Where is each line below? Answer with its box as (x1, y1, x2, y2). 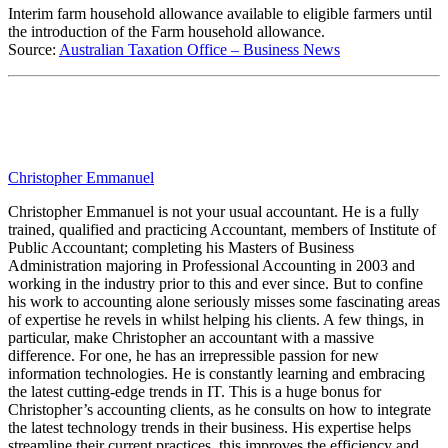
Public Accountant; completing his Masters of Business (8, 238, 354, 256)
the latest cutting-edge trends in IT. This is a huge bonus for (8, 382, 381, 400)
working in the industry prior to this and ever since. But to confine (8, 274, 423, 292)
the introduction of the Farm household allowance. (8, 22, 325, 40)
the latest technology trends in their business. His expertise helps (8, 418, 411, 436)
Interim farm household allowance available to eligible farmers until (8, 4, 432, 22)
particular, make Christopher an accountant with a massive (8, 328, 374, 346)
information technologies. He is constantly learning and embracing (8, 364, 425, 382)
